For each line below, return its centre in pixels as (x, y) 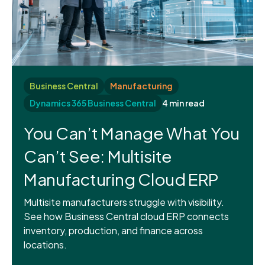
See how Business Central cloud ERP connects (126, 216)
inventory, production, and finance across (113, 230)
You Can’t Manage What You (132, 132)
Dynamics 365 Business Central (93, 103)
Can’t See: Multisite (98, 156)
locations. (45, 244)
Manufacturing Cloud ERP (121, 179)
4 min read (183, 103)
